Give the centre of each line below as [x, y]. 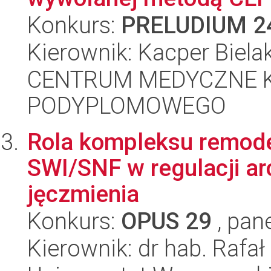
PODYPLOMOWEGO [127, 106]
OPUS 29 [166, 221]
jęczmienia [83, 194]
